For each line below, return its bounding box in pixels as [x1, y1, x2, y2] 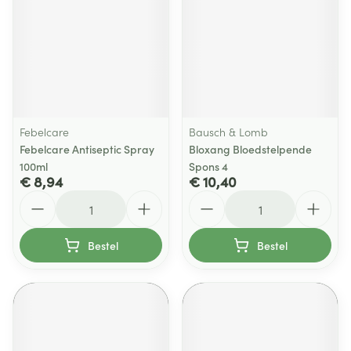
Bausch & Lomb [189, 124, 268, 139]
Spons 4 [189, 158, 228, 174]
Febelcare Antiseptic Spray [20, 141, 154, 157]
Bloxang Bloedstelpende [189, 141, 312, 157]
